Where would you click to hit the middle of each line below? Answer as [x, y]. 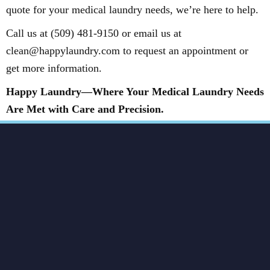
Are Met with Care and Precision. [85, 109]
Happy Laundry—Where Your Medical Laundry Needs [135, 92]
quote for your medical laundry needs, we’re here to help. [132, 10]
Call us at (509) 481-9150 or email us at [94, 33]
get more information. [54, 68]
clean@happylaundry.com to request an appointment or [127, 51]
